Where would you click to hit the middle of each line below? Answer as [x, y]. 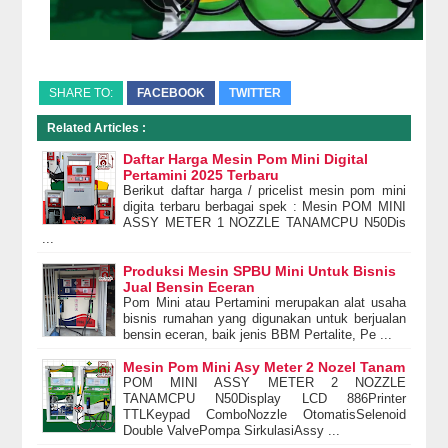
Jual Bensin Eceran [189, 286]
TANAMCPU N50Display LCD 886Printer [264, 398]
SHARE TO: [81, 92]
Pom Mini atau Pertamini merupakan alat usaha [264, 302]
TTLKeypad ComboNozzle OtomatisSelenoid [264, 414]
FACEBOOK [171, 92]
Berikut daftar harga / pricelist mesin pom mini [264, 190]
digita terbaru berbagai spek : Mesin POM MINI [264, 206]
